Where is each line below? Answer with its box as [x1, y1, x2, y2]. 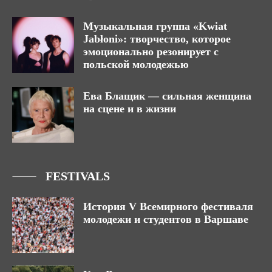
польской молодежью [83, 58, 192, 70]
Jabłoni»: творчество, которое [83, 32, 231, 45]
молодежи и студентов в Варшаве [83, 212, 248, 225]
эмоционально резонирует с [83, 45, 219, 58]
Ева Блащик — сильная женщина [83, 89, 251, 102]
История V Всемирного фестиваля [83, 200, 253, 212]
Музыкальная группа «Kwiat [83, 19, 227, 32]
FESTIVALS [46, 169, 110, 183]
